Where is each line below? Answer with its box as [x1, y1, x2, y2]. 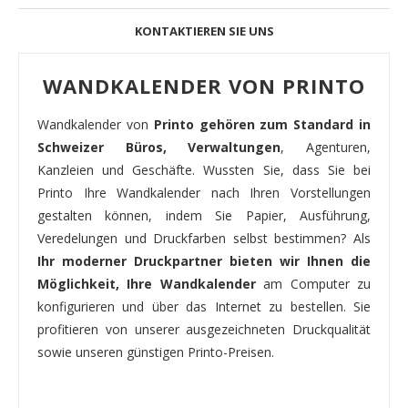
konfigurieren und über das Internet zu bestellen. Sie [37, 297, 371, 315]
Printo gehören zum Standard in [153, 115, 372, 133]
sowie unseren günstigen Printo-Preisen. [37, 342, 274, 361]
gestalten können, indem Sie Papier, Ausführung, [37, 206, 371, 224]
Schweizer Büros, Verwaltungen [37, 138, 281, 156]
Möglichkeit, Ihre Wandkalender [37, 274, 256, 292]
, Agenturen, [280, 138, 372, 156]
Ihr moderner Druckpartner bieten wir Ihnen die [37, 251, 371, 270]
